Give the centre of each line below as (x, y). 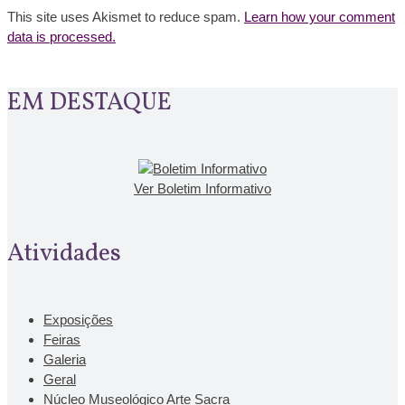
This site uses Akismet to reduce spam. (126, 17)
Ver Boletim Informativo (202, 188)
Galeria (65, 360)
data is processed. (61, 37)
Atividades (64, 254)
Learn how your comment (320, 17)
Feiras (62, 340)
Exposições (78, 320)
